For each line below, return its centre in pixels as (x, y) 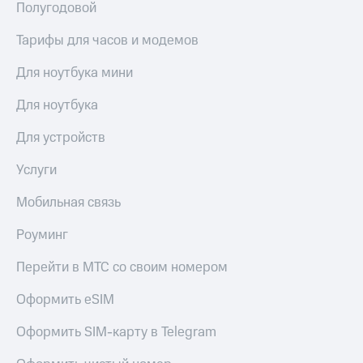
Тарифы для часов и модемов (107, 41)
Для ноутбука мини (75, 73)
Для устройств (61, 138)
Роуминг (42, 235)
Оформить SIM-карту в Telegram (116, 333)
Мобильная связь (68, 203)
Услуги (36, 171)
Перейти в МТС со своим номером (122, 268)
